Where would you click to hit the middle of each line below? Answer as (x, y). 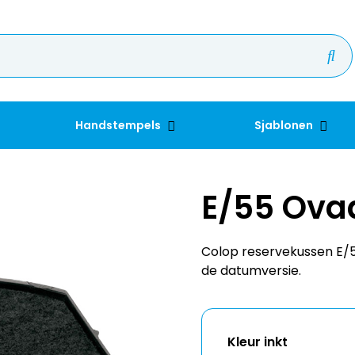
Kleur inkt (258, 317)
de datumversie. (251, 246)
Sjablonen (284, 125)
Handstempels (120, 125)
